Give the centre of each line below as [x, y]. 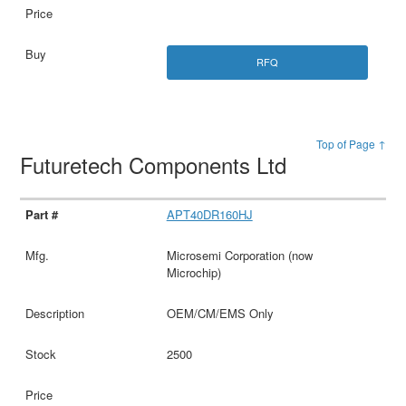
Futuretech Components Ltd [157, 164]
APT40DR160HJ [209, 215]
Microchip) [193, 273]
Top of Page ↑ [351, 143]
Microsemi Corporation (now [239, 256]
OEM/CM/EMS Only [220, 314]
